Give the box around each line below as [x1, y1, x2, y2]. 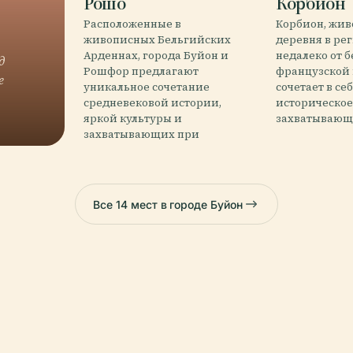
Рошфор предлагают [83, 64, 199, 79]
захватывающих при [83, 127, 199, 142]
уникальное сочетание [83, 80, 210, 95]
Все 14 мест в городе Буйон [93, 197, 243, 211]
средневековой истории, [83, 95, 221, 110]
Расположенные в [83, 17, 181, 32]
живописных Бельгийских [83, 32, 231, 47]
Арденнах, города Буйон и [83, 48, 229, 63]
